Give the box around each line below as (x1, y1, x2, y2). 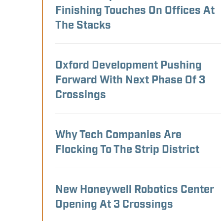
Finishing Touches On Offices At (55, 5, 215, 17)
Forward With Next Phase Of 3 (55, 75, 205, 86)
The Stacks (55, 20, 111, 32)
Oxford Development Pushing (55, 60, 202, 72)
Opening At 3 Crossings (55, 199, 173, 211)
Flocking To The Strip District (55, 145, 199, 156)
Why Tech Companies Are (55, 130, 182, 141)
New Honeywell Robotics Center (55, 184, 214, 196)
